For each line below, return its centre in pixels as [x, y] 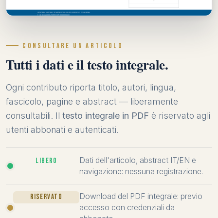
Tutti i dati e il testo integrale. [87, 65]
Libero [46, 161]
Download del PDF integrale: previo [141, 197]
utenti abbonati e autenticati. [62, 130]
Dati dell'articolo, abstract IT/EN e [138, 161]
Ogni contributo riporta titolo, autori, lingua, [91, 88]
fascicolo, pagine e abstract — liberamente [92, 102]
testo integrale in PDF [106, 116]
